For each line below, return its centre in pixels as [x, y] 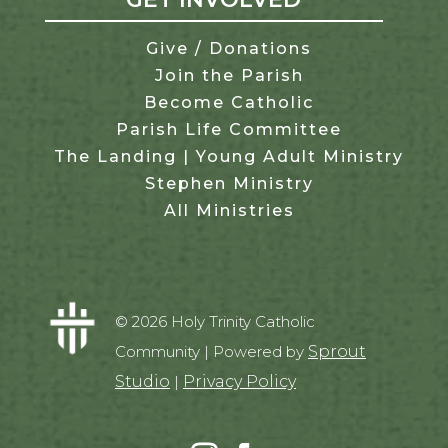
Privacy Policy [239, 382]
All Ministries [229, 211]
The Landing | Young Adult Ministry [229, 157]
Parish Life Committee [229, 130]
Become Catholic [229, 103]
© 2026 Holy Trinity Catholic [214, 322]
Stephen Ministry [229, 184]
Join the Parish [229, 76]
